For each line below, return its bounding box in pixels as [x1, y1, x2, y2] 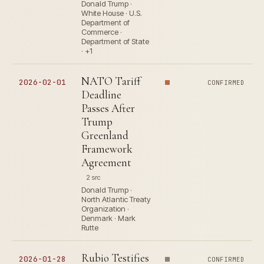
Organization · [81, 204, 129, 213]
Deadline [81, 88, 121, 101]
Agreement [81, 156, 131, 169]
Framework [81, 142, 133, 156]
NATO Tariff [81, 74, 140, 88]
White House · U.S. [81, 8, 142, 18]
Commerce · [81, 27, 122, 37]
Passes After [81, 101, 135, 115]
